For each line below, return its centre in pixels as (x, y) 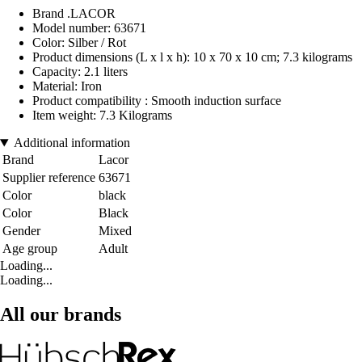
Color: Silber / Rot (79, 43)
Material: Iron (67, 86)
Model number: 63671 (89, 28)
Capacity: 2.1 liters (80, 72)
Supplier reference (49, 178)
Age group (30, 249)
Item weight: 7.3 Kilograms (102, 116)
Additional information (72, 143)
